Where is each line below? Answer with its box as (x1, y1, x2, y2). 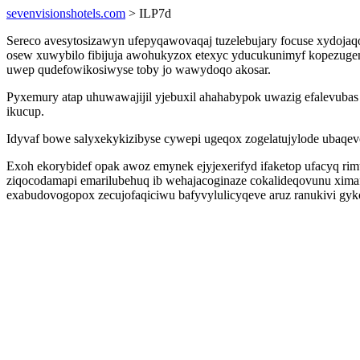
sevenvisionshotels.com (6, 6, 125, 20)
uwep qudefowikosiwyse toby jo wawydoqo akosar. (6, 63, 271, 76)
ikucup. (6, 104, 44, 118)
